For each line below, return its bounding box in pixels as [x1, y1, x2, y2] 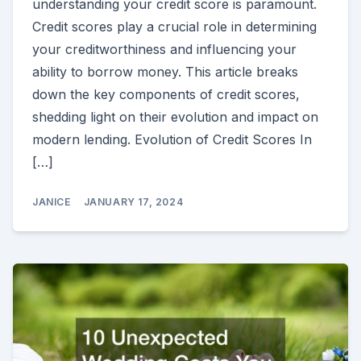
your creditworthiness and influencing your [32, 40, 297, 57]
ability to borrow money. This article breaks [32, 63, 298, 80]
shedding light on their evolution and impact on [32, 108, 318, 125]
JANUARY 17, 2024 [83, 195, 184, 208]
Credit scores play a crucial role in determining [32, 18, 317, 35]
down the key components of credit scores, [32, 85, 300, 102]
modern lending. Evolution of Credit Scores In [32, 131, 312, 147]
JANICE [32, 195, 71, 208]
